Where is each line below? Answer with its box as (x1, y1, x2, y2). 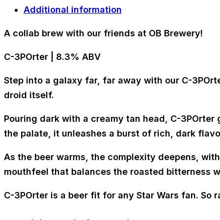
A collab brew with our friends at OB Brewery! (4, 28, 203, 39)
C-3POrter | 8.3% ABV (4, 52, 101, 62)
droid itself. (4, 90, 54, 101)
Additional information (24, 4, 122, 15)
